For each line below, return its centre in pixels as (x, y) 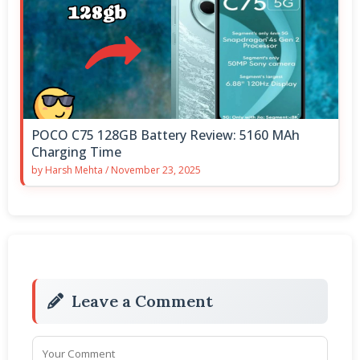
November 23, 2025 (156, 170)
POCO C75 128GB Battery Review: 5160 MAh (166, 135)
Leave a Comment (142, 301)
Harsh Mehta (74, 170)
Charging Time (76, 151)
